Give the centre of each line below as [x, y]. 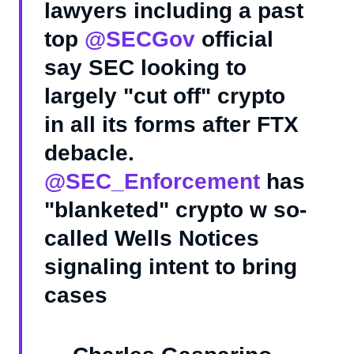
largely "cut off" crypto [165, 96]
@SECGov [140, 40]
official [234, 40]
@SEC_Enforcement [152, 182]
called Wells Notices [152, 239]
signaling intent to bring [171, 267]
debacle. [89, 153]
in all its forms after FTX [171, 125]
